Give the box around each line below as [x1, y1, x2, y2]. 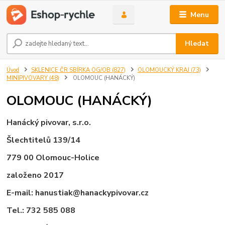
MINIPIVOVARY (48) [7, 74, 60, 82]
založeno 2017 [7, 169, 64, 181]
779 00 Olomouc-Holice [7, 152, 100, 163]
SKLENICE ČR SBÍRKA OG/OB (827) [31, 66, 126, 74]
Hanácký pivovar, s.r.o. [7, 117, 91, 128]
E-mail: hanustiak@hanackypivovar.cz [7, 187, 149, 198]
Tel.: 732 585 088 [7, 204, 76, 216]
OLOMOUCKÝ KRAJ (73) [137, 66, 201, 74]
